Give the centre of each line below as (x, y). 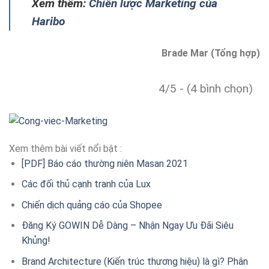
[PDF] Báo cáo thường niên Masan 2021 (104, 163)
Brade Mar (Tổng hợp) (211, 53)
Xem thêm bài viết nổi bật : (65, 148)
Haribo (49, 21)
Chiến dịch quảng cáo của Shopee (92, 205)
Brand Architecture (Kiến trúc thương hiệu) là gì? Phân (134, 262)
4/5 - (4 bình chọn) (206, 88)
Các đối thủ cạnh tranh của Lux (86, 184)
